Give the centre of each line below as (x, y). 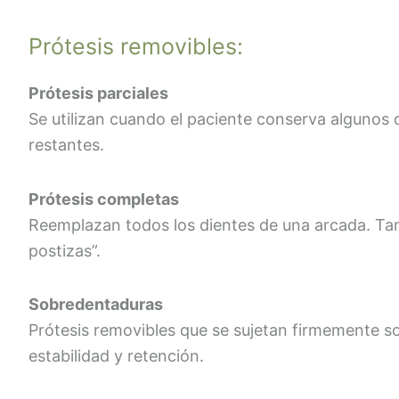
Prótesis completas (104, 199)
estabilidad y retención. (116, 356)
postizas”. (65, 250)
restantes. (66, 145)
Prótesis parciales (98, 94)
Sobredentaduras (96, 305)
